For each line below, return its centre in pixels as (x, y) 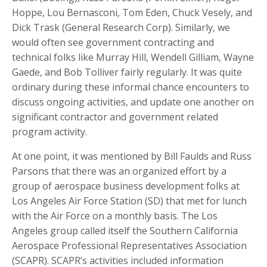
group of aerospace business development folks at (126, 186)
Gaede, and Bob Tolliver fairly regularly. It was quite (127, 72)
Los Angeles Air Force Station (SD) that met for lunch (129, 201)
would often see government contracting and (113, 43)
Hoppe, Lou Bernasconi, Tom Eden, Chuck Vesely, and (132, 13)
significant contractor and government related (115, 117)
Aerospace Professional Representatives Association (129, 246)
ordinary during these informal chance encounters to (131, 87)
